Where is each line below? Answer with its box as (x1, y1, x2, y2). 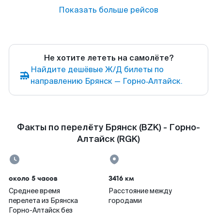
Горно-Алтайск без (9, 206, 73, 215)
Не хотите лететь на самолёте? (44, 53, 173, 63)
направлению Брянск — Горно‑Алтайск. (31, 76, 183, 86)
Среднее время (9, 186, 60, 195)
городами (108, 196, 142, 205)
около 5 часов (9, 173, 58, 183)
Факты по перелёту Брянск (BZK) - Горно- (17, 122, 200, 133)
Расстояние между (108, 186, 172, 195)
